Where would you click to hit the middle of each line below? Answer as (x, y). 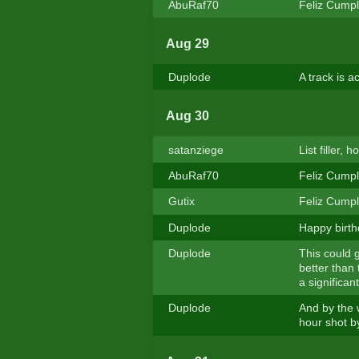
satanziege (196, 149)
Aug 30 (187, 116)
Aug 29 (187, 44)
